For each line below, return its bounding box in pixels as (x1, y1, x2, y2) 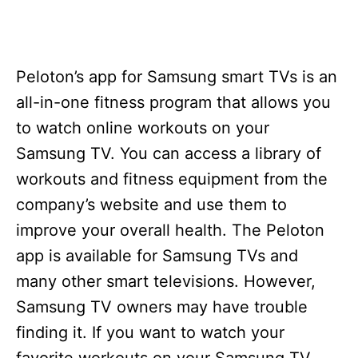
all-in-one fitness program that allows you (16, 93, 331, 113)
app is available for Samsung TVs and (16, 246, 298, 266)
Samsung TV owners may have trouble (16, 297, 308, 317)
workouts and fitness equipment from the (16, 169, 328, 189)
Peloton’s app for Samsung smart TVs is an (16, 67, 337, 87)
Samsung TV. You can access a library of (16, 144, 321, 164)
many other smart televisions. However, (16, 272, 316, 292)
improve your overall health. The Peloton (16, 221, 324, 241)
